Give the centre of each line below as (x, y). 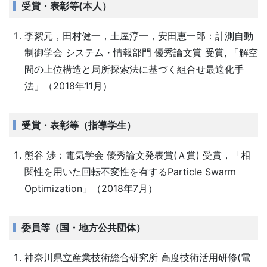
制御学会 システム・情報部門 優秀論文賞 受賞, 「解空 (141, 52)
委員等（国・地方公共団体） (83, 228)
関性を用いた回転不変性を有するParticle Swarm (130, 172)
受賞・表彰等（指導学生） (78, 125)
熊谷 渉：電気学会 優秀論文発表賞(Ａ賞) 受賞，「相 (137, 155)
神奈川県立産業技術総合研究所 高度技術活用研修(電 (137, 257)
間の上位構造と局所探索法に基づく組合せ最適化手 (134, 69)
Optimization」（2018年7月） (91, 188)
